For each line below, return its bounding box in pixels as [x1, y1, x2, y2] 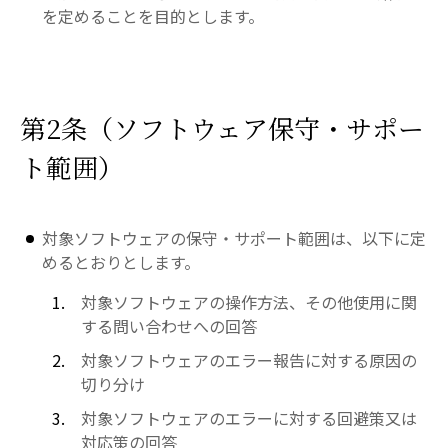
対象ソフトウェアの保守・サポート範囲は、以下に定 [42, 226, 427, 250]
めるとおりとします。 [42, 250, 201, 274]
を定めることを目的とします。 [42, 4, 265, 28]
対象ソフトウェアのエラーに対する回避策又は [80, 406, 417, 430]
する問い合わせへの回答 [80, 314, 257, 338]
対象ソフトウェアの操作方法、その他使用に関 [80, 290, 417, 314]
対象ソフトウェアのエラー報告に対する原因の [80, 348, 417, 372]
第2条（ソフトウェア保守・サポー [20, 109, 424, 146]
